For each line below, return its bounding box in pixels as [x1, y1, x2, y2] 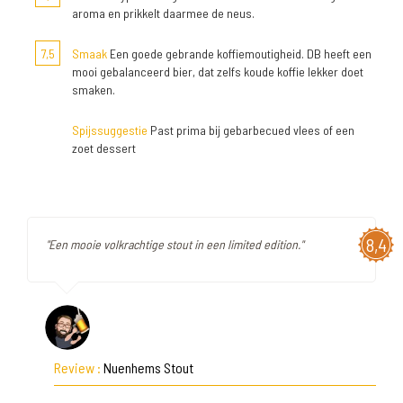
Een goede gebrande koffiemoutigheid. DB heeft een [107, 46, 372, 61]
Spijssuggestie [72, 122, 148, 138]
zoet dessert [72, 140, 136, 156]
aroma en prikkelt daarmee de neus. [72, 5, 255, 21]
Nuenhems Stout [103, 359, 193, 376]
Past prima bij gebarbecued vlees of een [148, 122, 354, 138]
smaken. [72, 82, 115, 97]
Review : [54, 359, 103, 376]
